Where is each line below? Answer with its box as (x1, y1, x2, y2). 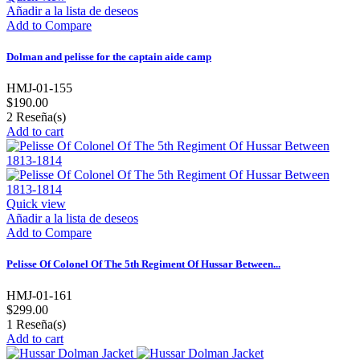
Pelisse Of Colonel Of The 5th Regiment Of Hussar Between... (6, 258, 280, 271)
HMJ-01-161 (6, 288, 72, 303)
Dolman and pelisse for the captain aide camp (6, 50, 211, 63)
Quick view (6, 196, 66, 211)
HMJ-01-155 (6, 80, 72, 95)
